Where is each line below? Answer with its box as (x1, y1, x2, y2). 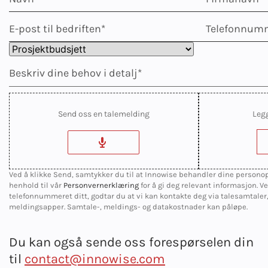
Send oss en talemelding (57, 109, 150, 119)
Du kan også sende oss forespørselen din (9, 234, 254, 250)
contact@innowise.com (25, 251, 165, 267)
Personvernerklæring (62, 181, 141, 190)
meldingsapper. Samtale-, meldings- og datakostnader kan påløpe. (9, 202, 248, 211)
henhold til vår (9, 181, 62, 190)
